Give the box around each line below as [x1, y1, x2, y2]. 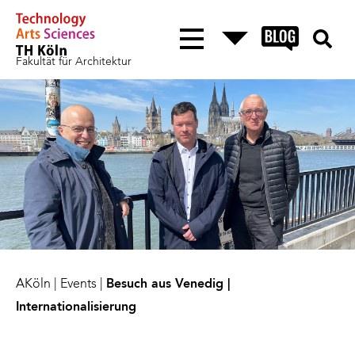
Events [60, 278, 97, 292]
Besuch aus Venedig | [106, 278, 231, 292]
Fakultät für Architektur [16, 55, 132, 67]
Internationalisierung [16, 301, 136, 315]
